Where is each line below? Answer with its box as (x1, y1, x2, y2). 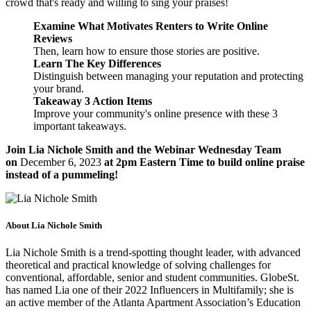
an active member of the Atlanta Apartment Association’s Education (6, 296, 301, 308)
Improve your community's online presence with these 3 (33, 107, 278, 119)
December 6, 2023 (20, 155, 101, 168)
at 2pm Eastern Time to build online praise (101, 155, 305, 168)
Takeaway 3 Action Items (33, 94, 152, 107)
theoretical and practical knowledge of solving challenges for (6, 258, 271, 271)
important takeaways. (33, 119, 126, 132)
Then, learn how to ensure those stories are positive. (33, 44, 260, 57)
